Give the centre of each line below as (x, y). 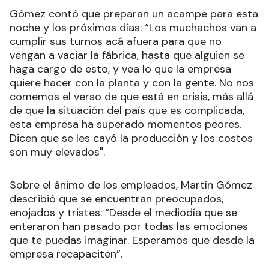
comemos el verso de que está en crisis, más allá (131, 97)
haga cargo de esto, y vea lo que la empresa (120, 69)
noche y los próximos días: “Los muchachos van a (133, 28)
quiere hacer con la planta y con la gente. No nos (132, 83)
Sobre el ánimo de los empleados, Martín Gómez (131, 185)
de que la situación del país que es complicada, (127, 111)
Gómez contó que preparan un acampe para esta (134, 14)
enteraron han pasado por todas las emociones (129, 227)
